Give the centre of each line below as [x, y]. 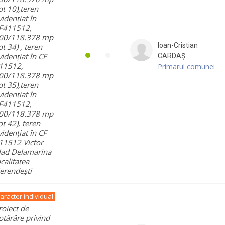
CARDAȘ [172, 55]
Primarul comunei [186, 66]
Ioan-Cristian [178, 45]
